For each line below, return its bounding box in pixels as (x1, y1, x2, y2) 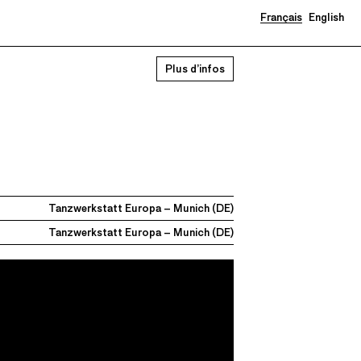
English (309, 10, 344, 24)
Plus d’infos (164, 62, 225, 76)
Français (259, 10, 302, 24)
